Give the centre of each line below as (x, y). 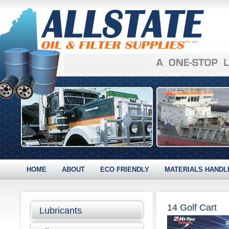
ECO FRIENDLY (124, 169)
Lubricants (60, 211)
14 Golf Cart (192, 208)
